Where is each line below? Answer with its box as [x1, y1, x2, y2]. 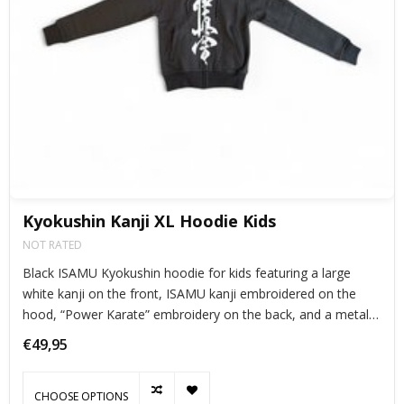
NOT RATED [23, 236, 82, 252]
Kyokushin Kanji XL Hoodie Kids [23, 209, 276, 232]
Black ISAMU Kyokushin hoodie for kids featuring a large [23, 263, 351, 281]
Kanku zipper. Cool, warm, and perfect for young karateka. [23, 326, 363, 344]
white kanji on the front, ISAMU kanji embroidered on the [23, 284, 356, 302]
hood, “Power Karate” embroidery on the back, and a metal [23, 305, 369, 323]
